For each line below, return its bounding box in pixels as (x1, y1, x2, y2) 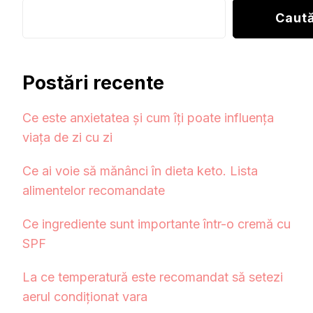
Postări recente (22, 71, 164, 94)
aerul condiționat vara (22, 289, 147, 305)
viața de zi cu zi (22, 130, 112, 145)
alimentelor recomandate (22, 183, 165, 198)
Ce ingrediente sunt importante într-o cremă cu (22, 217, 291, 232)
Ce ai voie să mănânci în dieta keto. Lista (22, 163, 258, 179)
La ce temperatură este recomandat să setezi (22, 270, 283, 285)
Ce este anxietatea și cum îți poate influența (22, 110, 274, 126)
